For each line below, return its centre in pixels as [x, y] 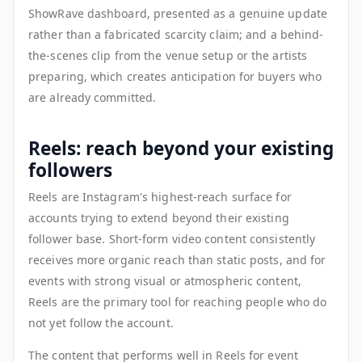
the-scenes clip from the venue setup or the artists [168, 56]
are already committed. [93, 98]
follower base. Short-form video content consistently [172, 239]
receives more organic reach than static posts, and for [177, 260]
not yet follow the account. [101, 323]
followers [70, 170]
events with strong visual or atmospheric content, [165, 281]
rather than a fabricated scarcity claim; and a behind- [176, 35]
